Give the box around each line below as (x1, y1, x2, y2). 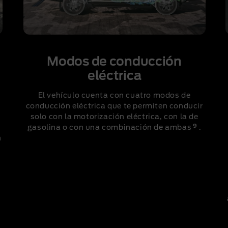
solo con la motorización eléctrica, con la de (30, 113, 198, 121)
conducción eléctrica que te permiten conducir (25, 103, 203, 110)
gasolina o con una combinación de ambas (27, 124, 192, 132)
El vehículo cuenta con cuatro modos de (38, 92, 191, 100)
